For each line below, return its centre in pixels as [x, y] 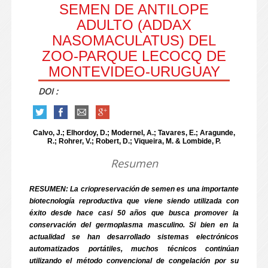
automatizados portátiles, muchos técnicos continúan [134, 249]
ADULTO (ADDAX [134, 25]
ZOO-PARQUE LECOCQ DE [134, 56]
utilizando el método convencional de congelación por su [134, 261]
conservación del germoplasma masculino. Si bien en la [134, 225]
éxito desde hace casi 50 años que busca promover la [134, 213]
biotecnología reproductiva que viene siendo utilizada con [134, 201]
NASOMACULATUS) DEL [134, 40]
